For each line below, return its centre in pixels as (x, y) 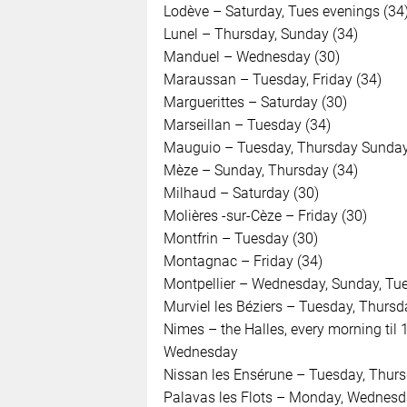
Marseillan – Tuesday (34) (247, 124)
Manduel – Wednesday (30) (251, 56)
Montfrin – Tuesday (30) (240, 238)
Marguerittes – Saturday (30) (255, 102)
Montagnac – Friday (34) (243, 261)
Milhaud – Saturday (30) (241, 193)
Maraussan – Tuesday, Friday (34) (272, 79)
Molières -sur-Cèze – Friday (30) (265, 215)
